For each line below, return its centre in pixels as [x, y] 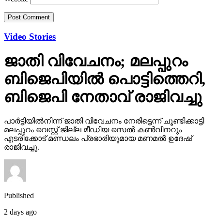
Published [19, 195]
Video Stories [30, 37]
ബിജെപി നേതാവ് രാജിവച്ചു [103, 97]
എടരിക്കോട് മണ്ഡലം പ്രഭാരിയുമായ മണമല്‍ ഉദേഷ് [98, 138]
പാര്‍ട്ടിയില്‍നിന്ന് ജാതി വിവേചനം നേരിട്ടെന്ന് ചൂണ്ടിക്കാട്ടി [104, 121]
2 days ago [20, 212]
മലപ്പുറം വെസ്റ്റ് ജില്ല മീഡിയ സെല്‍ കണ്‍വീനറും [93, 129]
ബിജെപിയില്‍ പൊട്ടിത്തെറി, [105, 79]
